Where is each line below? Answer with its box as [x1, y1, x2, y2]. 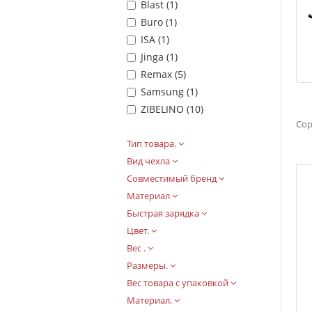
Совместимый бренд [127, 171, 219, 185]
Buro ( [141, 15, 169, 29]
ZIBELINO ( [141, 102, 189, 116]
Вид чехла [127, 154, 172, 167]
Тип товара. [127, 136, 178, 150]
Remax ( [141, 67, 178, 81]
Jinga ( [141, 49, 169, 63]
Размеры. [127, 258, 170, 272]
